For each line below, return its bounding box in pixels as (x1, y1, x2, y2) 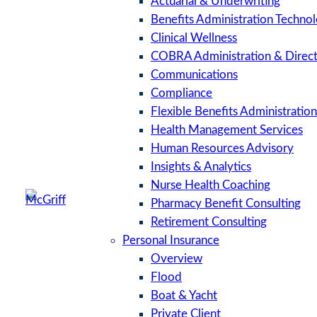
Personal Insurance (122, 234, 219, 247)
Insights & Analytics (151, 161, 251, 173)
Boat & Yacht (151, 289, 217, 302)
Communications (151, 69, 238, 81)
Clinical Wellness (151, 32, 237, 45)
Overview (151, 253, 202, 265)
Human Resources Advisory (151, 142, 294, 155)
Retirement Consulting (151, 216, 267, 229)
